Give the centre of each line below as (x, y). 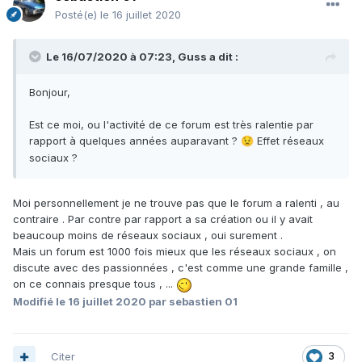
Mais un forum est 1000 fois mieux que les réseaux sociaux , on (175, 252)
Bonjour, (51, 93)
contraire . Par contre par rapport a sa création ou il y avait (163, 219)
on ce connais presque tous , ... (95, 284)
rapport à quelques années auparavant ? (135, 141)
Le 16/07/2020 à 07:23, (112, 57)
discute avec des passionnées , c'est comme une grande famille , (181, 268)
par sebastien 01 (192, 301)
